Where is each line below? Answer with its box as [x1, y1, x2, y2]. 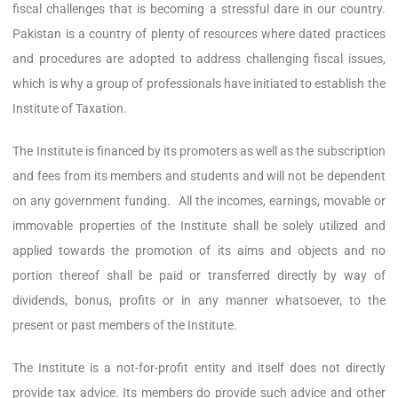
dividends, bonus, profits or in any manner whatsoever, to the [12, 293, 386, 308]
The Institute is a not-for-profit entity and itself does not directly [12, 361, 386, 376]
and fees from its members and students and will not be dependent [12, 169, 386, 184]
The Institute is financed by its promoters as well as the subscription [12, 144, 386, 159]
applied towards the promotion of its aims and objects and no [12, 243, 386, 259]
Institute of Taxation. [12, 101, 128, 116]
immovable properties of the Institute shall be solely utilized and [12, 219, 386, 234]
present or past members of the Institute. [12, 318, 238, 333]
